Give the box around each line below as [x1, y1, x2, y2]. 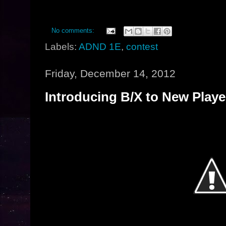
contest [126, 41, 158, 52]
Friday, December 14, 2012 [45, 68, 176, 79]
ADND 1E [79, 41, 122, 52]
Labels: [45, 41, 79, 52]
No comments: [51, 27, 97, 35]
